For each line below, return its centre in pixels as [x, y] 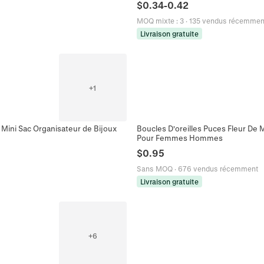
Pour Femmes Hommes [180, 138]
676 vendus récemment [218, 169]
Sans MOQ [155, 169]
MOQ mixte [156, 20]
